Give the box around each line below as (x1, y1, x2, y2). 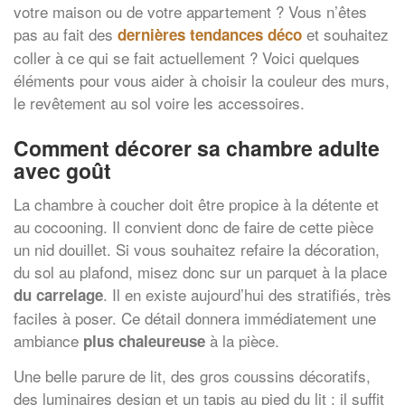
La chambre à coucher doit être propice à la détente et (14, 193, 379, 216)
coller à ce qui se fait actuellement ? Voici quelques (14, 45, 360, 69)
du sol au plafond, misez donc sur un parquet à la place (14, 260, 387, 284)
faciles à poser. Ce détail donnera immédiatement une (14, 306, 376, 330)
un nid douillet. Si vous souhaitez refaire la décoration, (14, 238, 380, 261)
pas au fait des (14, 22, 118, 45)
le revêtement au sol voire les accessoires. (14, 90, 305, 114)
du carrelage (14, 284, 103, 306)
